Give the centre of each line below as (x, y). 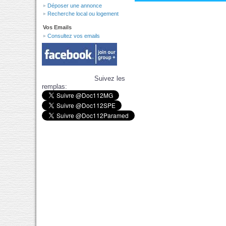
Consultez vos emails (74, 36)
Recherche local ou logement (83, 14)
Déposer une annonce (75, 6)
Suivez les (110, 78)
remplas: (54, 87)
